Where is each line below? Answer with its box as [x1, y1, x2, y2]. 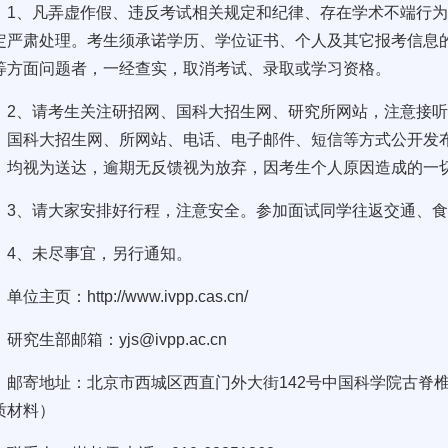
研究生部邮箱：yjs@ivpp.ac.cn [7, 331, 228, 348]
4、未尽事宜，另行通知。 [7, 245, 193, 262]
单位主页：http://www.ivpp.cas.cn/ [7, 288, 249, 305]
